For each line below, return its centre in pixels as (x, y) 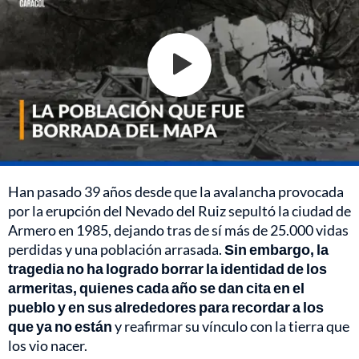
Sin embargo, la (276, 249)
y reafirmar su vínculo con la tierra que (231, 326)
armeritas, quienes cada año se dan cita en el (156, 287)
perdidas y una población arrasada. (116, 249)
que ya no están (60, 326)
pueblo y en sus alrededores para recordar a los (166, 307)
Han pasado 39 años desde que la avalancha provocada (176, 191)
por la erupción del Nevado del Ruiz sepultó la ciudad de (179, 210)
